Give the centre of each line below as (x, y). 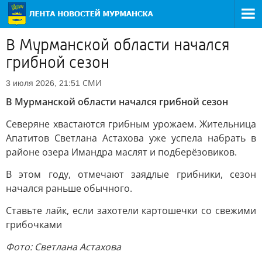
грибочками (34, 225)
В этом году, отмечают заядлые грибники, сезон (131, 174)
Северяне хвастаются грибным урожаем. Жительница (131, 124)
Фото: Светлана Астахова (63, 247)
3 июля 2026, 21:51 (43, 83)
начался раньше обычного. (69, 188)
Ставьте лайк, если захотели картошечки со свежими (131, 211)
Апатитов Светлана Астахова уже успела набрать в (131, 138)
